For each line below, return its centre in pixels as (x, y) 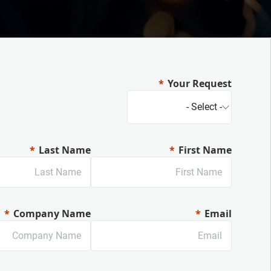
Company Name (52, 214)
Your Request (200, 83)
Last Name (65, 150)
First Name (205, 150)
